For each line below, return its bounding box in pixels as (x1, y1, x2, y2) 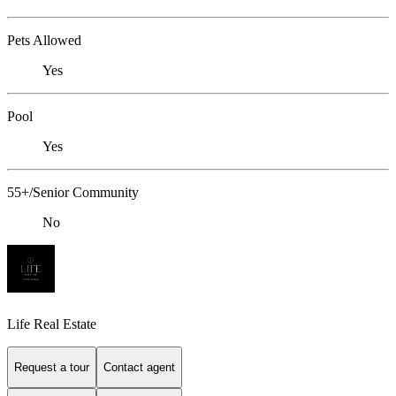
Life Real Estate (7, 316, 96, 331)
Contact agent (103, 360, 175, 374)
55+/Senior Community (7, 185, 139, 201)
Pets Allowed (7, 33, 81, 49)
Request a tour (14, 360, 89, 374)
